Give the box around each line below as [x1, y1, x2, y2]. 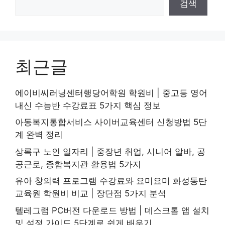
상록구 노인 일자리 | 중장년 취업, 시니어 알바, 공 [15, 146, 205, 157]
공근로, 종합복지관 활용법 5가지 [15, 159, 141, 169]
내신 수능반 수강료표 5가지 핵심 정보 [15, 100, 161, 110]
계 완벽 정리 [15, 130, 63, 140]
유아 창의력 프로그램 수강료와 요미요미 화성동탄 [15, 176, 207, 186]
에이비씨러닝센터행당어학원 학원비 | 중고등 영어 [15, 87, 207, 98]
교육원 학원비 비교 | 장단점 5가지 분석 [15, 188, 166, 199]
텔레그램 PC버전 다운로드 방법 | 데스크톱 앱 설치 [15, 205, 209, 215]
